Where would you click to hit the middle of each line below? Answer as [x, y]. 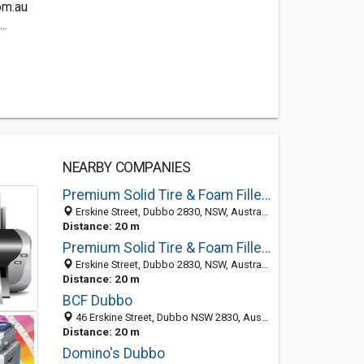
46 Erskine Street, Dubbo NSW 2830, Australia [167, 317]
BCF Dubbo [97, 301]
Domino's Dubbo [113, 353]
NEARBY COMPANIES [126, 167]
